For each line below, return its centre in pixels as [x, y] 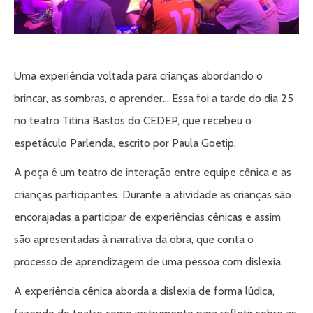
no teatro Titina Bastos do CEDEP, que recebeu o [133, 120]
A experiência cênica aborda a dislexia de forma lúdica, [144, 291]
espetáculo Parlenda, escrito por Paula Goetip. [125, 143]
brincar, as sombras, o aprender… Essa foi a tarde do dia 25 [154, 98]
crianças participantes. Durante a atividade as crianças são [153, 194]
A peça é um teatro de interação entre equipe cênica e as [153, 172]
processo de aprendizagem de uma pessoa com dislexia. [150, 261]
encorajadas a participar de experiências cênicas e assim [147, 217]
